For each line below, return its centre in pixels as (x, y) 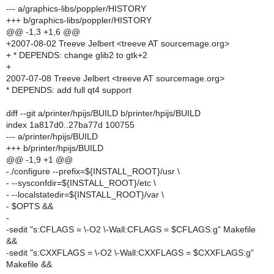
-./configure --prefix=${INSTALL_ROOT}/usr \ (93, 171)
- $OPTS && (30, 206)
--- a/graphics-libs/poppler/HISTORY (76, 9)
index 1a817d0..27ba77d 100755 (70, 125)
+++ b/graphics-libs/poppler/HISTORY (79, 20)
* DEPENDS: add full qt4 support (69, 90)
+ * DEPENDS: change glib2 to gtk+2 (77, 55)
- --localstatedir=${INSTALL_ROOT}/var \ (85, 194)
